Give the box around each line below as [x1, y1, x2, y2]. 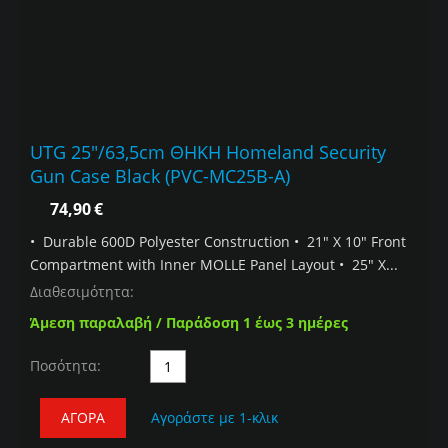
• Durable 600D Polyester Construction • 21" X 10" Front [30, 232, 406, 252]
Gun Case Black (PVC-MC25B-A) [30, 164, 290, 189]
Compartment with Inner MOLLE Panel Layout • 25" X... [30, 255, 398, 275]
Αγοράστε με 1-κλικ [151, 408, 278, 428]
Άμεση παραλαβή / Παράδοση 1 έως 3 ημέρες [30, 313, 348, 333]
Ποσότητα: [30, 356, 101, 376]
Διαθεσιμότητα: [30, 282, 134, 302]
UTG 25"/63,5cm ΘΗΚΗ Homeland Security [30, 140, 386, 165]
